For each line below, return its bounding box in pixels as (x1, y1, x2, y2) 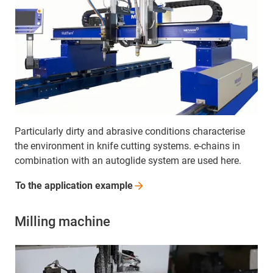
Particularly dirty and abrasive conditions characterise (15, 125, 245, 137)
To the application (15, 179, 95, 191)
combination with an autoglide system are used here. (15, 154, 241, 166)
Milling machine (15, 213, 110, 229)
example (95, 179, 133, 191)
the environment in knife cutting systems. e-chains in (15, 140, 240, 152)
